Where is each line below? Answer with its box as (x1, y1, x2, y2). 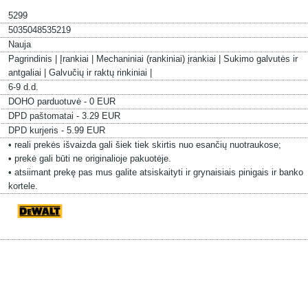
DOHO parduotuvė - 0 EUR (8, 96, 115, 107)
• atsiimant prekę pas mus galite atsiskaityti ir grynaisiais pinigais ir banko (8, 167, 303, 177)
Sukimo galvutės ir (223, 54, 298, 64)
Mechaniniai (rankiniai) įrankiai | (96, 54, 223, 64)
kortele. (8, 181, 38, 191)
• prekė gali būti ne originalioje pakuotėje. (8, 153, 171, 164)
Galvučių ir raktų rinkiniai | (48, 67, 152, 78)
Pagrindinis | (8, 54, 60, 64)
